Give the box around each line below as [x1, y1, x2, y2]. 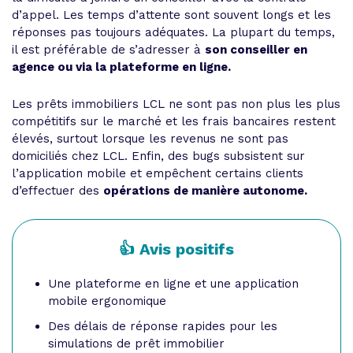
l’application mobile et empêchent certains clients [12, 165, 303, 180]
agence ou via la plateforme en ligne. [12, 59, 234, 74]
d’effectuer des [12, 183, 103, 198]
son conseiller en [205, 42, 307, 57]
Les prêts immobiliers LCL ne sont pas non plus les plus [12, 96, 340, 111]
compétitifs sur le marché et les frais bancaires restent [12, 113, 336, 128]
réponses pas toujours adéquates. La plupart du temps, [12, 24, 335, 39]
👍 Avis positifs [119, 239, 234, 258]
